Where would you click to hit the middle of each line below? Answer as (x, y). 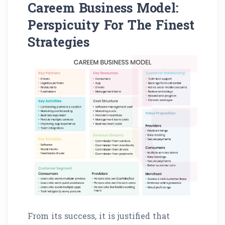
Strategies (59, 42)
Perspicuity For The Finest (111, 25)
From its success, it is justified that (99, 215)
